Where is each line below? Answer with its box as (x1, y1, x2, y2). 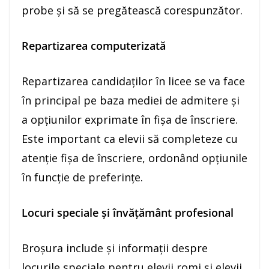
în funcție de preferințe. (22, 169, 143, 184)
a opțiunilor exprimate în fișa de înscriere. (22, 112, 238, 127)
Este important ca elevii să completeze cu (22, 131, 238, 146)
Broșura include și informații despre (22, 240, 208, 255)
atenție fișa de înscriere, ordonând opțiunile (22, 150, 247, 165)
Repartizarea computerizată (22, 38, 166, 53)
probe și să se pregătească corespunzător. (22, 2, 243, 17)
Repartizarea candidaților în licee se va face (22, 73, 245, 88)
